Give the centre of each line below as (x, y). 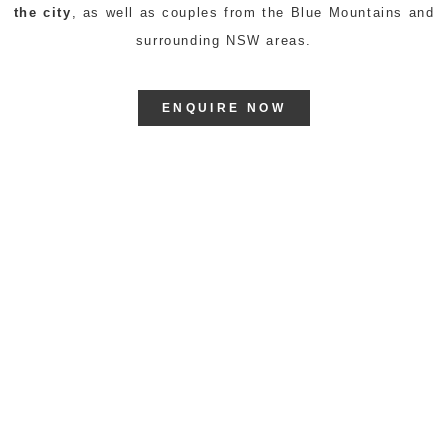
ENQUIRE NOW (224, 107)
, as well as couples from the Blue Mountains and (253, 13)
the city (42, 13)
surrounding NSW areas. (224, 41)
